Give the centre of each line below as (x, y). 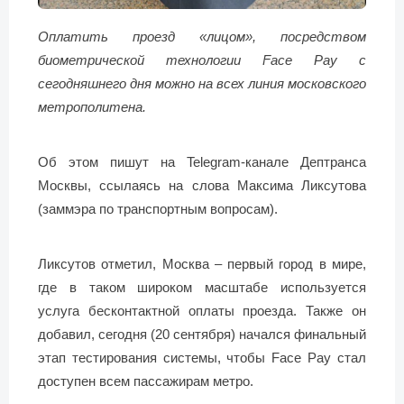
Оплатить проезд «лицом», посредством (202, 36)
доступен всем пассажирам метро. (146, 381)
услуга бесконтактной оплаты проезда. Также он (202, 310)
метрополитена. (92, 106)
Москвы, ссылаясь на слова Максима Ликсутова (202, 185)
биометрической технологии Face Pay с (202, 60)
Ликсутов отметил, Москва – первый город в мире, (202, 263)
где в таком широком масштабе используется (202, 287)
